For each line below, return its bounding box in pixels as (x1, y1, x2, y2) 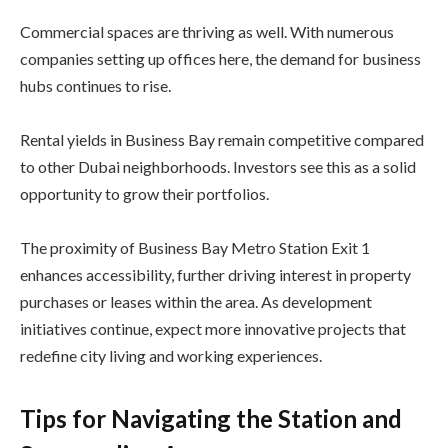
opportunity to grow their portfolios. (20, 183, 269, 203)
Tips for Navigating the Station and (20, 404, 402, 434)
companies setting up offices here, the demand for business (20, 48, 421, 68)
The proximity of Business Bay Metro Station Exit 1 (20, 237, 370, 257)
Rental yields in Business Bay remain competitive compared (20, 129, 424, 149)
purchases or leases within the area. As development (20, 291, 372, 311)
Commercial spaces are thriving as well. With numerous (20, 21, 394, 41)
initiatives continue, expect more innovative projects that (20, 318, 406, 338)
